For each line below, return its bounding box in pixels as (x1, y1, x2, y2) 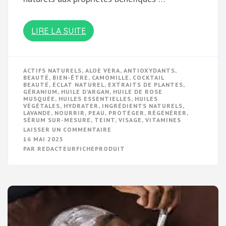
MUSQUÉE (23, 95, 55, 103)
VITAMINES (145, 116, 181, 124)
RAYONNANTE (111, 196, 154, 204)
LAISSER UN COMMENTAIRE (23, 126, 111, 134)
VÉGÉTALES (23, 102, 60, 110)
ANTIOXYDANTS (124, 67, 175, 75)
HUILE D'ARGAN (61, 88, 109, 96)
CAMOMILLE (92, 74, 129, 82)
